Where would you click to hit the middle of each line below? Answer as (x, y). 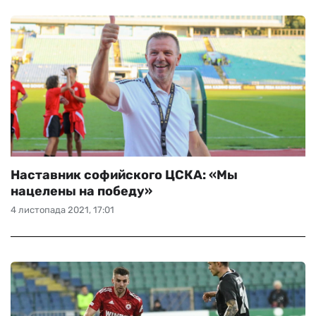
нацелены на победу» (81, 191)
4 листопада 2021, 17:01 (62, 210)
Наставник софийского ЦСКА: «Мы (124, 175)
